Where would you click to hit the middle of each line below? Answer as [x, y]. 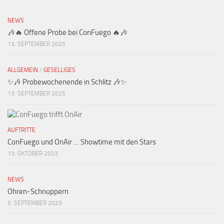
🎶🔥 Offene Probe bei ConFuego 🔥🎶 [67, 32]
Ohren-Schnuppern [38, 191]
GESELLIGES [59, 70]
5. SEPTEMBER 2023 [35, 203]
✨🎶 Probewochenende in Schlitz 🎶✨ [67, 82]
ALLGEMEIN [23, 70]
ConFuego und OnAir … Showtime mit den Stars [82, 142]
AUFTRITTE [21, 130]
